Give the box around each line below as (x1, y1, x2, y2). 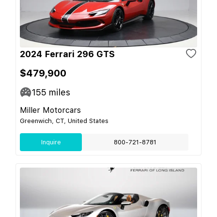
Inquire (41, 138, 61, 146)
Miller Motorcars (20, 105, 81, 115)
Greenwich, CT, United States (20, 117, 108, 124)
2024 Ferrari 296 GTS (20, 48, 115, 59)
